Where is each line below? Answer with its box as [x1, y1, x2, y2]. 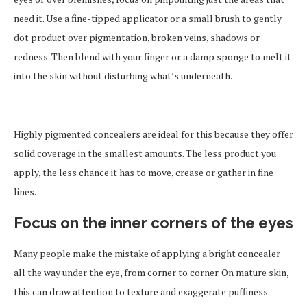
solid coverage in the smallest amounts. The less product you [14, 147, 276, 160]
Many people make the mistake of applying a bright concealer [14, 247, 280, 260]
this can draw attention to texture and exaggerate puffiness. [14, 285, 269, 298]
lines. [14, 185, 36, 198]
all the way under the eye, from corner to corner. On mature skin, [14, 266, 288, 279]
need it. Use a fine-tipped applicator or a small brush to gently [14, 12, 282, 25]
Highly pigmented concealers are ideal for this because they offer [14, 127, 293, 140]
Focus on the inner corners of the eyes [14, 214, 293, 232]
